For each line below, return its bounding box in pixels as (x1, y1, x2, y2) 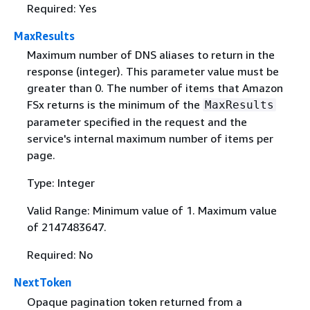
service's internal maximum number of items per (26, 131, 273, 146)
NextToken (14, 275, 71, 290)
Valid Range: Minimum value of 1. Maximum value (26, 203, 277, 218)
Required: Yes (26, 1, 97, 16)
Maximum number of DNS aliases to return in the (26, 48, 275, 62)
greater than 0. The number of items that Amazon (26, 81, 283, 95)
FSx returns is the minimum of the (26, 98, 203, 112)
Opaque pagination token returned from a (26, 294, 242, 309)
